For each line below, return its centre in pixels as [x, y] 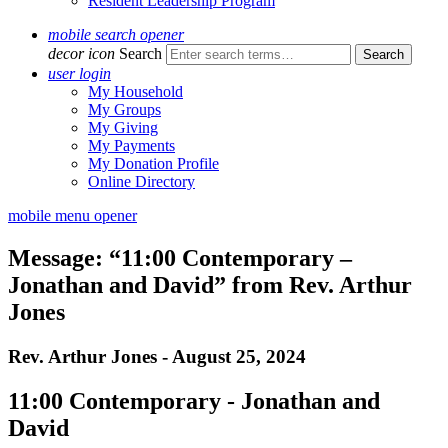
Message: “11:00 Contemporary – [180, 257]
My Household [135, 91]
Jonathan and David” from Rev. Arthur [210, 284]
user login [79, 73]
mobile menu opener [72, 215]
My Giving [123, 127]
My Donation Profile [153, 163]
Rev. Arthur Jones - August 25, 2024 [157, 356]
